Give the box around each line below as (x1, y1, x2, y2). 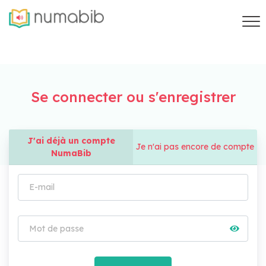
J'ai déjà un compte (27, 135, 115, 146)
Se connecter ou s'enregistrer (30, 88, 236, 106)
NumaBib (50, 147, 91, 159)
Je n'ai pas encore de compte (136, 141, 254, 152)
